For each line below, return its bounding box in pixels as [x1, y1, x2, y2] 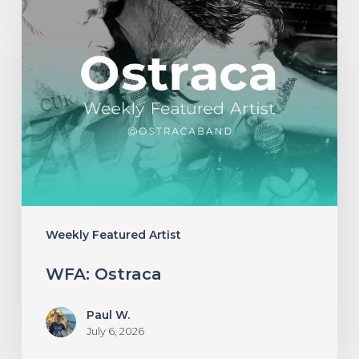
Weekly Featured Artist [45, 228, 181, 243]
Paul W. [86, 308, 130, 323]
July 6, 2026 [86, 325, 144, 338]
